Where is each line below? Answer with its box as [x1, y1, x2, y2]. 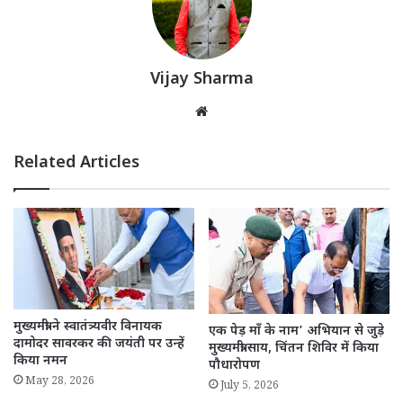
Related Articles [13, 152, 139, 174]
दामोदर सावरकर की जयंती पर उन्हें [13, 336, 184, 354]
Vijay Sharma [149, 68, 254, 90]
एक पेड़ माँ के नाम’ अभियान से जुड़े [209, 322, 384, 340]
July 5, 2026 [220, 378, 279, 396]
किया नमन [13, 353, 67, 371]
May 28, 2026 [25, 374, 94, 392]
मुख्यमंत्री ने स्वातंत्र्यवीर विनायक [13, 318, 162, 336]
